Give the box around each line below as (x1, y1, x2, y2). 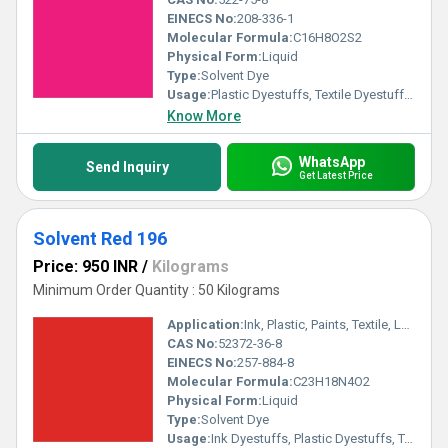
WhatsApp (298, 153, 365, 170)
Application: (167, 317, 244, 332)
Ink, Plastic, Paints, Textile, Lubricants (244, 317, 401, 332)
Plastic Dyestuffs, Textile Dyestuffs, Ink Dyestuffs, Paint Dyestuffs (211, 87, 404, 102)
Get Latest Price (298, 169, 373, 181)
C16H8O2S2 (293, 30, 362, 45)
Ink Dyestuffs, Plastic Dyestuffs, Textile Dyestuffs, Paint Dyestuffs (211, 431, 404, 446)
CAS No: (167, 336, 218, 351)
